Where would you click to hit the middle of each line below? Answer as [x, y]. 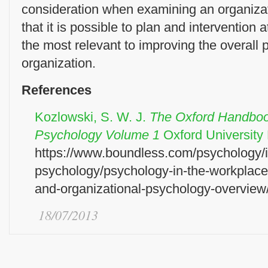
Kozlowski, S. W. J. [92, 117]
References [57, 90]
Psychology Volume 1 [97, 135]
